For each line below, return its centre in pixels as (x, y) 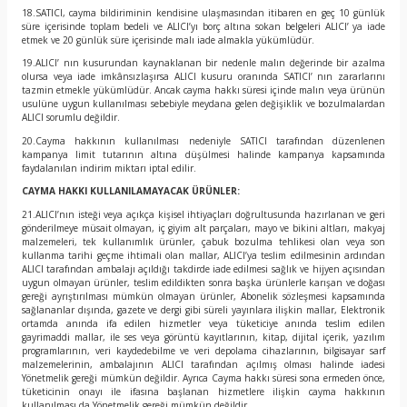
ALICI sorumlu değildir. (71, 118)
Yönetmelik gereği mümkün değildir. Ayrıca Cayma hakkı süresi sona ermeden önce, (203, 377)
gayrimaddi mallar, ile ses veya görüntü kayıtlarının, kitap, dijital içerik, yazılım (203, 337)
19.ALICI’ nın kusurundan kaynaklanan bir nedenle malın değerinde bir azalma (203, 63)
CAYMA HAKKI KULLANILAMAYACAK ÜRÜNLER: (131, 191)
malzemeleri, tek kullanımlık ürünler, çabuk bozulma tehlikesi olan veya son (203, 241)
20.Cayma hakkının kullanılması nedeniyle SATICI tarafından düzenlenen (203, 140)
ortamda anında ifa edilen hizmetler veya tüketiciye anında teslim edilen (203, 323)
